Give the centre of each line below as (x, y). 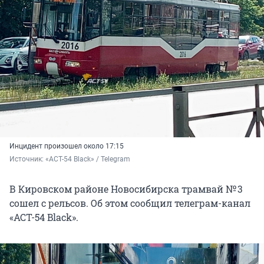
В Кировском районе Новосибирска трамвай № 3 (126, 189)
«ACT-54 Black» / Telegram (88, 159)
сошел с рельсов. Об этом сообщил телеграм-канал (130, 203)
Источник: (27, 159)
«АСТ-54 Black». (44, 217)
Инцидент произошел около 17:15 (67, 146)
